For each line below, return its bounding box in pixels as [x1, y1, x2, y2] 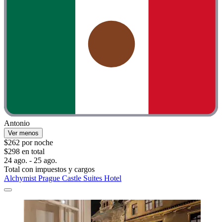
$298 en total [4, 147, 45, 156]
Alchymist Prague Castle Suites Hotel [4, 174, 121, 183]
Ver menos [8, 129, 39, 137]
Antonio [4, 119, 30, 128]
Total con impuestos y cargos [4, 165, 95, 174]
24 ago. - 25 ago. [4, 156, 57, 165]
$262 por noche [4, 138, 53, 147]
